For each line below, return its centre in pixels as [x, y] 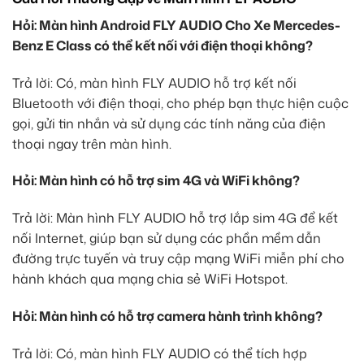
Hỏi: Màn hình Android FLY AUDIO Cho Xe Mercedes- [176, 25]
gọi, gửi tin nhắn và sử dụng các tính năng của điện [169, 123]
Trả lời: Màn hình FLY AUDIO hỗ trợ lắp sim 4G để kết [175, 218]
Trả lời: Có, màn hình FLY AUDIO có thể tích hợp [160, 353]
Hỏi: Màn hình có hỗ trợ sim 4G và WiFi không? [156, 181]
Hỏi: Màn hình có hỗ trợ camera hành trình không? [167, 316]
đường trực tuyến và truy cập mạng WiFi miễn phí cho [178, 259]
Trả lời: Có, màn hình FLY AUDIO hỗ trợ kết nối [154, 82]
